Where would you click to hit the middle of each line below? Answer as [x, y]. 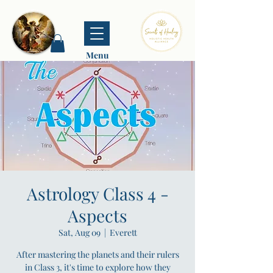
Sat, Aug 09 [79, 232]
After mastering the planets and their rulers [97, 254]
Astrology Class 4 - [97, 193]
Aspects [97, 215]
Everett [123, 232]
